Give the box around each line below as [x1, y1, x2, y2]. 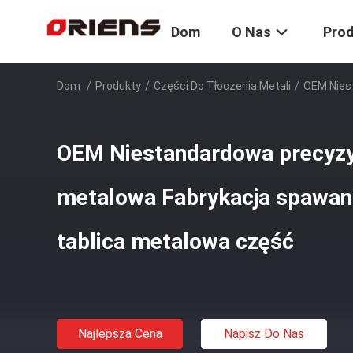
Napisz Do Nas [224, 326, 304, 341]
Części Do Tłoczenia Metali [154, 80, 291, 92]
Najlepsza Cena [77, 326, 162, 341]
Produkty [95, 80, 141, 92]
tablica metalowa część [57, 229, 294, 255]
